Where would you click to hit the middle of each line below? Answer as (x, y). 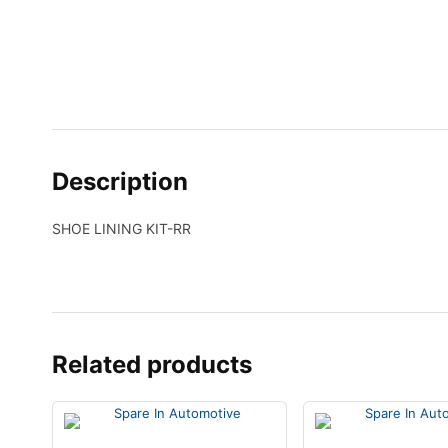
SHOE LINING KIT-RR (121, 229)
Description (120, 182)
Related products (152, 365)
